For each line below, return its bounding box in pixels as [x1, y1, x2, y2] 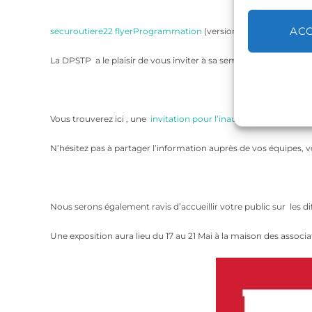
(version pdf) [202, 26, 256, 37]
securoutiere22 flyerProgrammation [50, 26, 202, 37]
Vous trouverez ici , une [50, 114, 150, 125]
